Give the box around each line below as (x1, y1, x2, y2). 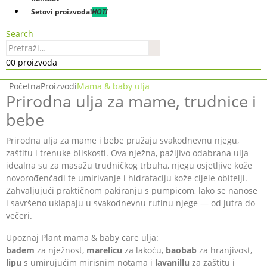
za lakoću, (122, 244, 166, 256)
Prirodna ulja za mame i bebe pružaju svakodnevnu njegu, (6, 135, 239, 146)
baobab (166, 244, 197, 256)
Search (6, 28, 33, 39)
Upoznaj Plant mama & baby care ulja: (6, 232, 159, 243)
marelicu (86, 244, 122, 256)
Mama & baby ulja (77, 80, 150, 92)
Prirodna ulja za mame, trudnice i (6, 91, 256, 112)
